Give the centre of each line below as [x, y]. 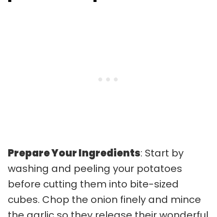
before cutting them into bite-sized [93, 184]
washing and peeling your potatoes [95, 168]
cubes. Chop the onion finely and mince [104, 199]
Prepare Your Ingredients [74, 153]
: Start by [162, 153]
